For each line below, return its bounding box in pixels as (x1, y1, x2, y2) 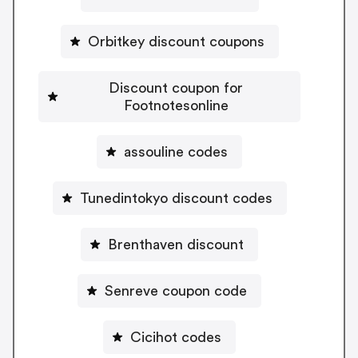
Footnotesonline (123, 97, 229, 113)
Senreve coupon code (105, 283, 247, 298)
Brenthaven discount (108, 237, 244, 252)
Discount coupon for (109, 80, 243, 95)
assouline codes (124, 144, 228, 159)
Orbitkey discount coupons (87, 34, 265, 49)
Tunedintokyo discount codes (79, 190, 272, 205)
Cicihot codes (130, 329, 221, 344)
